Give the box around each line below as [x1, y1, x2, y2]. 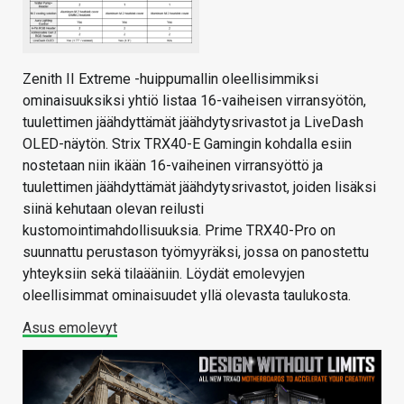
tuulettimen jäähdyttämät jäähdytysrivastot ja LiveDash [23, 113, 363, 131]
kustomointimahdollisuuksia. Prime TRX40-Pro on [23, 221, 335, 239]
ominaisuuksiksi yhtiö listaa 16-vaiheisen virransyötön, [23, 91, 366, 109]
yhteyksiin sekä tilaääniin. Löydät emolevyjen [23, 264, 305, 282]
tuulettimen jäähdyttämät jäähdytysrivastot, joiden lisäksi [23, 178, 376, 196]
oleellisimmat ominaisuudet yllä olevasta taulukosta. [23, 286, 351, 304]
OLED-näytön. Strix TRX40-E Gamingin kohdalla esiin [23, 134, 352, 152]
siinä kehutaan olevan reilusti [23, 199, 204, 217]
